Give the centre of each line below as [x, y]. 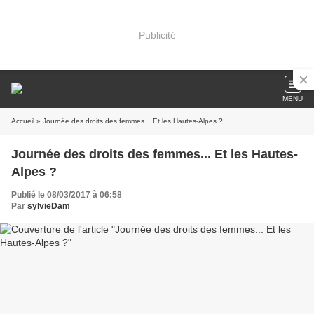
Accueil [23, 121]
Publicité [157, 35]
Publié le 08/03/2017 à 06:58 [67, 195]
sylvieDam [49, 206]
